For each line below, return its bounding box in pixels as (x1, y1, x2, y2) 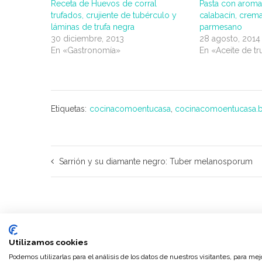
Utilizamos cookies (9, 237, 88, 247)
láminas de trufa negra (51, 22, 135, 32)
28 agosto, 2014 (199, 34, 261, 43)
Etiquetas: (51, 104, 87, 113)
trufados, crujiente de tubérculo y (51, 11, 177, 20)
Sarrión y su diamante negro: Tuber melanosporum (59, 157, 253, 166)
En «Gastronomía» (51, 46, 120, 55)
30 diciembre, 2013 (51, 34, 124, 43)
